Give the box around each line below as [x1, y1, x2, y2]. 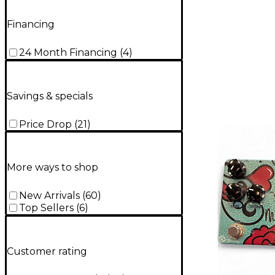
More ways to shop [7, 161, 98, 174]
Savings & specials [7, 90, 93, 102]
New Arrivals [19, 190, 80, 202]
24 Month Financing [19, 47, 117, 59]
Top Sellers [19, 202, 74, 214]
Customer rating [7, 245, 87, 257]
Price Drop [19, 118, 72, 130]
